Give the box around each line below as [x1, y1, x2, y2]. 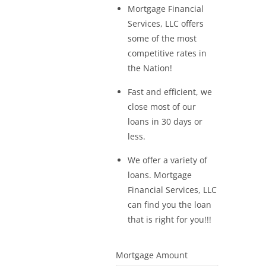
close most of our [128, 101, 197, 112]
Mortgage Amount [116, 249, 188, 261]
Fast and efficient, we [128, 86, 213, 97]
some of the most [128, 33, 197, 44]
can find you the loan [128, 199, 212, 210]
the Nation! [128, 62, 173, 74]
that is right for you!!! [128, 214, 212, 225]
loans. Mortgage [128, 169, 192, 180]
